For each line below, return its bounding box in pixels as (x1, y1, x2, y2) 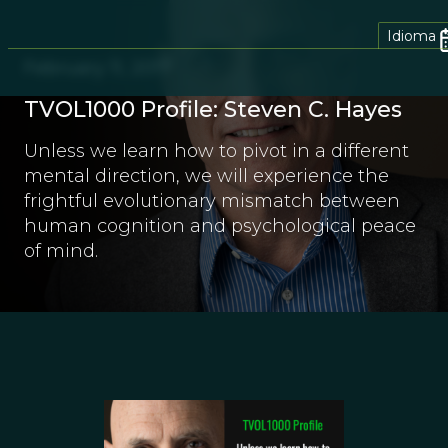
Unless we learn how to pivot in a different (24, 140, 409, 162)
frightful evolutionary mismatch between (24, 190, 400, 212)
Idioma (387, 26, 436, 45)
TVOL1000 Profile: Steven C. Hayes (24, 96, 402, 123)
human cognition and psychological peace (24, 215, 416, 237)
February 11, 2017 (24, 57, 171, 79)
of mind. (24, 240, 98, 262)
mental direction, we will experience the (24, 165, 389, 187)
